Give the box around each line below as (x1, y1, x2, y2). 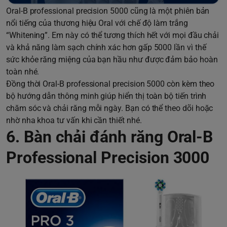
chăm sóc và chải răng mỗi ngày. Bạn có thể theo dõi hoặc (6, 103, 213, 113)
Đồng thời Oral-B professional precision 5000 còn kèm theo (6, 79, 215, 89)
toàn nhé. (6, 67, 40, 77)
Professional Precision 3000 (6, 148, 210, 168)
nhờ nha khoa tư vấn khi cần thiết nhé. (6, 116, 142, 126)
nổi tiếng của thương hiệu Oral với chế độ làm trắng (6, 18, 188, 28)
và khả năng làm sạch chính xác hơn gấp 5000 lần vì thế (6, 43, 206, 53)
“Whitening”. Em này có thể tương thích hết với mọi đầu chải (6, 30, 219, 41)
